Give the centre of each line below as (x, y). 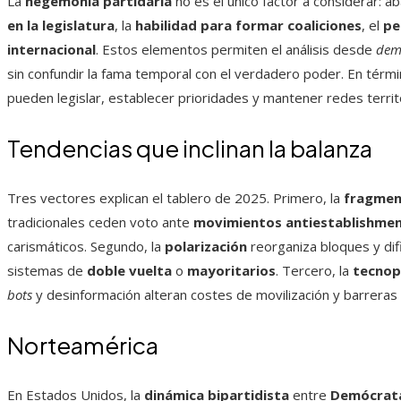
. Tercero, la (314, 271)
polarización (206, 247)
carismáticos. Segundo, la (86, 247)
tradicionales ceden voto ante (100, 222)
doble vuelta (129, 271)
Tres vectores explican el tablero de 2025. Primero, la (175, 198)
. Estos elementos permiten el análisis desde (236, 50)
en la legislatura (61, 26)
